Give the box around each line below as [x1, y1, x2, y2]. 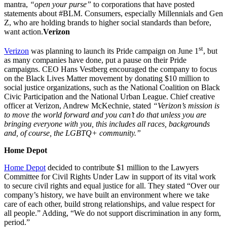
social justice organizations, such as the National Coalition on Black [4, 83, 220, 92]
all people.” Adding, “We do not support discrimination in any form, [4, 209, 221, 218]
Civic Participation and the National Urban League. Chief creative [4, 92, 215, 101]
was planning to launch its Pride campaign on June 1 [29, 47, 199, 56]
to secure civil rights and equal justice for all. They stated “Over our [4, 181, 219, 191]
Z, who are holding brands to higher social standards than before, [4, 18, 211, 27]
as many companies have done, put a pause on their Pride [4, 56, 186, 65]
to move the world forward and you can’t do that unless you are [4, 110, 206, 120]
